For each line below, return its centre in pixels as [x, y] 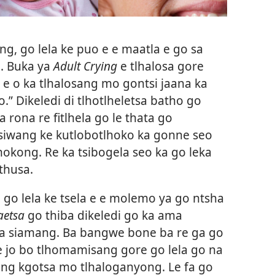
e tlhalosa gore [162, 66]
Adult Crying [87, 66]
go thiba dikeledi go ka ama [105, 215]
